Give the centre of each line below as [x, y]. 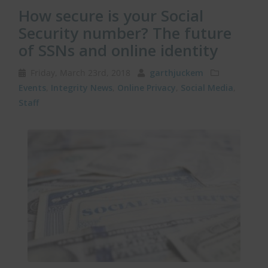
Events [32, 88]
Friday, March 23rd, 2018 [80, 73]
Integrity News [82, 88]
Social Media [207, 88]
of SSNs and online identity [118, 50]
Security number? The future [125, 33]
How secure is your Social [111, 16]
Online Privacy [147, 88]
